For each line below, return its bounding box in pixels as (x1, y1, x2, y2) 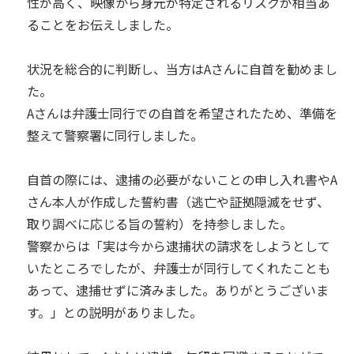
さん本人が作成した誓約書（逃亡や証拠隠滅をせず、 (27, 191, 330, 211)
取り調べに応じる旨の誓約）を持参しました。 (27, 213, 292, 233)
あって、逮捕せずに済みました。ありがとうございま (27, 280, 329, 299)
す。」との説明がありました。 (27, 302, 202, 322)
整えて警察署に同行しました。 (27, 125, 203, 145)
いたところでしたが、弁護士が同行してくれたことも (27, 258, 330, 277)
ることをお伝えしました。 (27, 14, 179, 34)
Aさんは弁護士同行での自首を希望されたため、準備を (27, 103, 337, 122)
